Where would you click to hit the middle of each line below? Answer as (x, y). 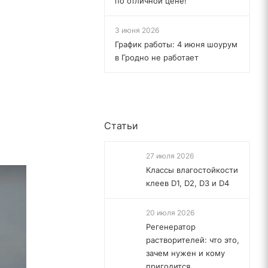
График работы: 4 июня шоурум (176, 44)
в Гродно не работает (157, 57)
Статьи (121, 126)
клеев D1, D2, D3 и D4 (188, 183)
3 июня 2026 (137, 30)
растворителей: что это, (193, 240)
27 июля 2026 (170, 156)
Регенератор (171, 227)
